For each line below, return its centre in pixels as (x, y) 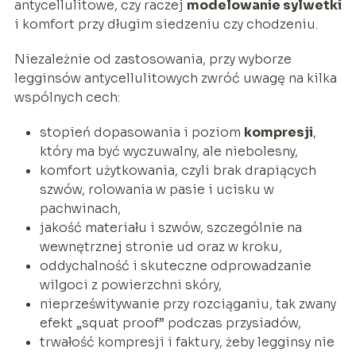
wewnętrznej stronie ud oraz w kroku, (161, 246)
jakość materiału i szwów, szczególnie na (170, 227)
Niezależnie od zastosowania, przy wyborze (153, 59)
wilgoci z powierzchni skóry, (130, 284)
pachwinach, (80, 208)
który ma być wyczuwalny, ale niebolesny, (168, 151)
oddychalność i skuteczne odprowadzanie (175, 265)
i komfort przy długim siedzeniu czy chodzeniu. (166, 24)
